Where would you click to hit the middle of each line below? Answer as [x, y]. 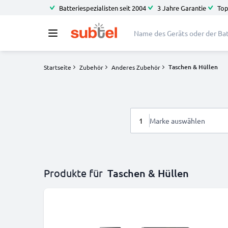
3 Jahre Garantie [182, 8]
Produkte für [73, 173]
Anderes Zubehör [136, 67]
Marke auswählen [177, 121]
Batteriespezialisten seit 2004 [103, 8]
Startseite [58, 67]
